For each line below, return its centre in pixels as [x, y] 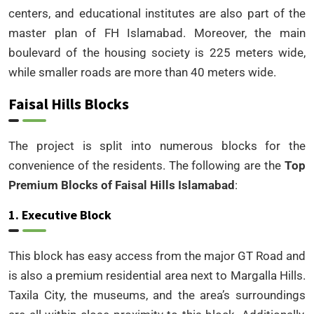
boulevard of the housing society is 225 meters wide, [157, 52]
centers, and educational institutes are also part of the [157, 13]
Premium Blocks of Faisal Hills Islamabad [122, 185]
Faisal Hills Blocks [69, 103]
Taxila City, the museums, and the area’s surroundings [157, 295]
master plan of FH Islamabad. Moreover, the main [157, 33]
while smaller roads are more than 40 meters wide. [142, 72]
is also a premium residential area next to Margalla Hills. [157, 275]
